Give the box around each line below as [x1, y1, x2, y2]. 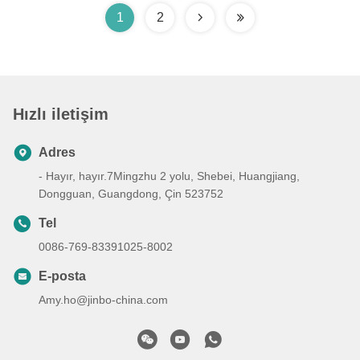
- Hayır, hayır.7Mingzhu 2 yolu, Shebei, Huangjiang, [39, 169, 300, 182]
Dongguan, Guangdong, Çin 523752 [39, 186, 223, 200]
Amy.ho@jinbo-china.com [39, 292, 168, 306]
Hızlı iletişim [13, 104, 108, 123]
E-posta [39, 268, 86, 283]
